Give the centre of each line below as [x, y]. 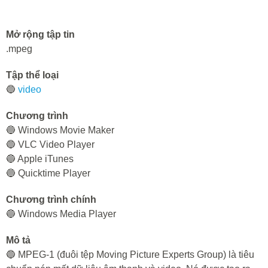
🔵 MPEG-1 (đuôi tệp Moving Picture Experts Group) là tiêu [130, 255]
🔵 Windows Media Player [61, 214]
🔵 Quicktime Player [48, 173]
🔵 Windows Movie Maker [60, 130]
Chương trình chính [51, 200]
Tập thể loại [32, 75]
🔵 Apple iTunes [40, 159]
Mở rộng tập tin [40, 34]
